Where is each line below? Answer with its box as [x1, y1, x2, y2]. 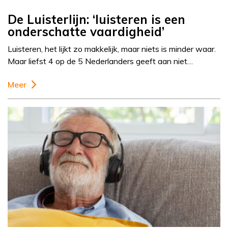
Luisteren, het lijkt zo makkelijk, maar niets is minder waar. [8, 44, 216, 54]
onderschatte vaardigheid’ [8, 24, 164, 40]
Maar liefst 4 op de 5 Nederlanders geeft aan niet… [8, 56, 193, 67]
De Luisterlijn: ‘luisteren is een [8, 12, 185, 27]
